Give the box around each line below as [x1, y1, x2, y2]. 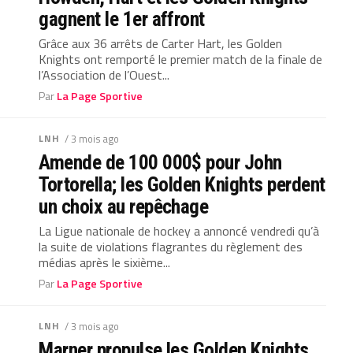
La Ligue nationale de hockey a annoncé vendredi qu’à [39, 221, 320, 240]
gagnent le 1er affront [39, 7, 205, 31]
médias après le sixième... [39, 253, 171, 272]
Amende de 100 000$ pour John [39, 150, 282, 174]
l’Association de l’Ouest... [39, 65, 170, 84]
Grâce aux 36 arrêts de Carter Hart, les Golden [39, 34, 283, 53]
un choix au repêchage [39, 195, 209, 218]
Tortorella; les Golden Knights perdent [39, 173, 325, 196]
